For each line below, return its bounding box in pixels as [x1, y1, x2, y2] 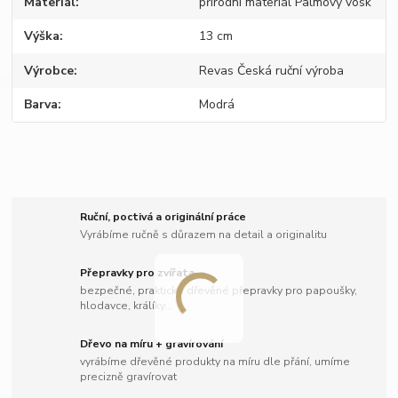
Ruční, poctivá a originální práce [80, 210, 247, 225]
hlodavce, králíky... [80, 298, 173, 313]
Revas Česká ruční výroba [198, 61, 344, 79]
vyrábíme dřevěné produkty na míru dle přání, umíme [80, 354, 351, 369]
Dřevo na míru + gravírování [80, 336, 224, 351]
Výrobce [24, 61, 75, 79]
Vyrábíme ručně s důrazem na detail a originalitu [80, 227, 328, 242]
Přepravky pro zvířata [80, 266, 195, 280]
